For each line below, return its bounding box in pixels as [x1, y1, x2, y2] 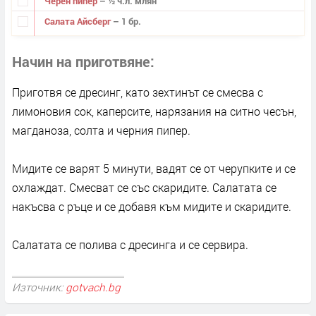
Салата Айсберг [44, 14, 113, 28]
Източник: [12, 280, 66, 294]
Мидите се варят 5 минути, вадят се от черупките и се [12, 161, 296, 176]
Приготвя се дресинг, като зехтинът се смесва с [12, 85, 263, 100]
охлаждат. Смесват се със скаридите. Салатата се [12, 180, 276, 195]
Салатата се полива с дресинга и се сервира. [12, 237, 248, 253]
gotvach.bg [66, 280, 121, 294]
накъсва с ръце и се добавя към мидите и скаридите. [12, 199, 291, 214]
